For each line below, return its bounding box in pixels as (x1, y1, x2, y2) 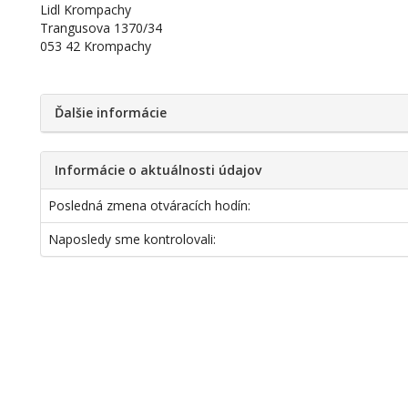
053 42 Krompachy (40, 37, 152, 55)
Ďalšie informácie (55, 104, 168, 121)
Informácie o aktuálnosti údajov (55, 161, 262, 178)
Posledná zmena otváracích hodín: (48, 197, 251, 214)
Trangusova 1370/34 (40, 19, 163, 36)
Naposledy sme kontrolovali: (48, 230, 217, 248)
